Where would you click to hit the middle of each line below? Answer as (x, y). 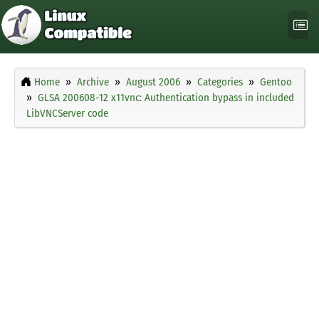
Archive (93, 82)
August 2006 (153, 82)
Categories (220, 82)
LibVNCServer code (67, 114)
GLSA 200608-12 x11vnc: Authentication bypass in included (166, 98)
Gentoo (276, 82)
